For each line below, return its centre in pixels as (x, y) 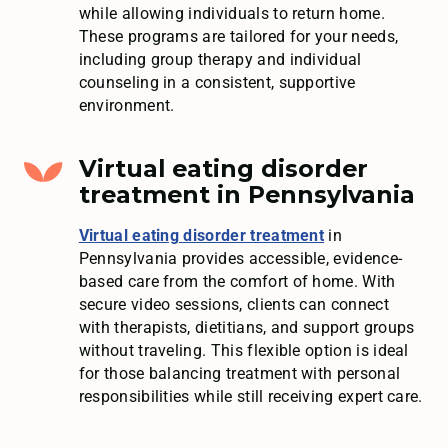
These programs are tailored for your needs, (238, 36)
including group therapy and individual (220, 59)
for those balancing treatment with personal (239, 373)
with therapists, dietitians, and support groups (246, 327)
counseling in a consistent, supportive (217, 82)
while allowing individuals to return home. (231, 13)
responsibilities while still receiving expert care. (250, 396)
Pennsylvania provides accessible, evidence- (240, 258)
